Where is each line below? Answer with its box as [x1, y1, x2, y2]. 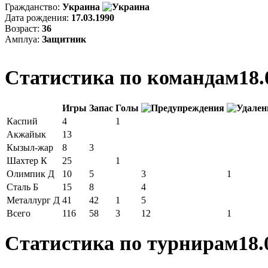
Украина [62, 1, 102, 12]
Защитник [42, 33, 86, 44]
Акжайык [7, 129, 46, 139]
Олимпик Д [7, 168, 54, 179]
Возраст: [5, 23, 42, 33]
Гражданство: [5, 1, 62, 12]
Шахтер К [7, 155, 47, 166]
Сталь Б [7, 181, 38, 192]
